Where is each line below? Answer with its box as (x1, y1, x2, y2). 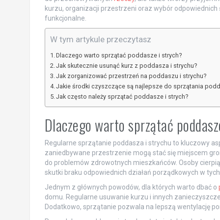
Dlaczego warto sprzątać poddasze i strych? (56, 52, 182, 59)
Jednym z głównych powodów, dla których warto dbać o (44, 183, 219, 191)
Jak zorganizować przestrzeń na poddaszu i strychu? (56, 72, 207, 80)
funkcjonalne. (44, 14, 86, 22)
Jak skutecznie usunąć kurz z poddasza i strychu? (56, 62, 197, 69)
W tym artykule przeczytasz (50, 34, 151, 44)
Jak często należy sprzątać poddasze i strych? (56, 93, 189, 100)
